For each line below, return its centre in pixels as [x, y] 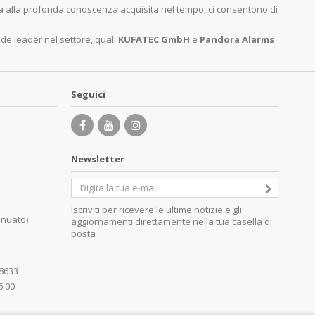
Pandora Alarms [237, 39]
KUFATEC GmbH [154, 39]
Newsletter [98, 159]
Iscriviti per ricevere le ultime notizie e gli [156, 209]
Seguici [88, 94]
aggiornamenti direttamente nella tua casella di [172, 221]
